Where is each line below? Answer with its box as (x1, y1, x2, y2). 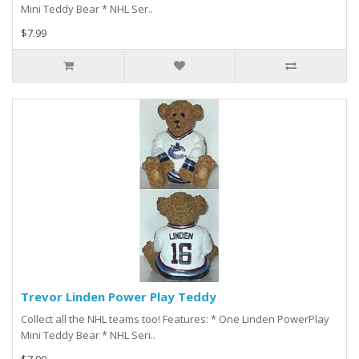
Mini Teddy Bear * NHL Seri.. (21, 328, 155, 343)
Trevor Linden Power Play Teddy (21, 288, 216, 305)
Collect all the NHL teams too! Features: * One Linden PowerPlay (21, 312, 329, 327)
